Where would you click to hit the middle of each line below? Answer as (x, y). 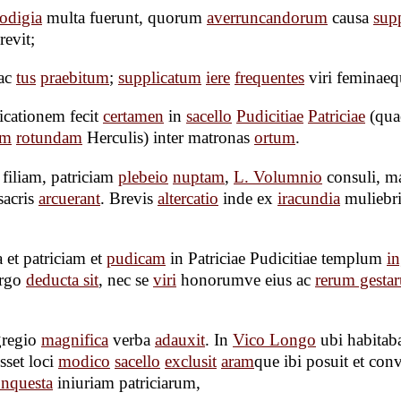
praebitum (75, 78)
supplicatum (160, 78)
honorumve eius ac (246, 279)
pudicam (136, 258)
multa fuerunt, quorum (124, 18)
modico (84, 362)
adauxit (180, 340)
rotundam (49, 138)
